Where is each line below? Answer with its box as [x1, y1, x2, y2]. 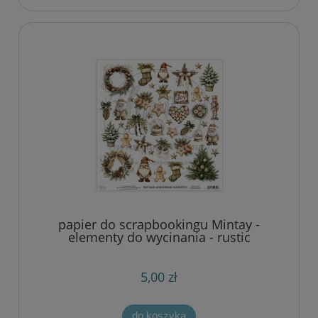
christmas [129, 241, 189, 259]
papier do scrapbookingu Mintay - [58, 216, 260, 234]
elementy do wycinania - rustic [67, 229, 251, 246]
